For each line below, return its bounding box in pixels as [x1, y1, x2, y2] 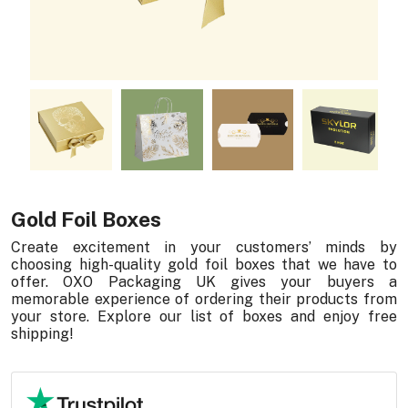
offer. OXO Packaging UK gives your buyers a [11, 273, 397, 291]
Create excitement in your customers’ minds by [11, 239, 397, 257]
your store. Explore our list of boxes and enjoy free [11, 308, 397, 326]
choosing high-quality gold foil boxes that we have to [11, 256, 397, 274]
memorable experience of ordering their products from [11, 291, 397, 309]
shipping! [11, 325, 74, 343]
